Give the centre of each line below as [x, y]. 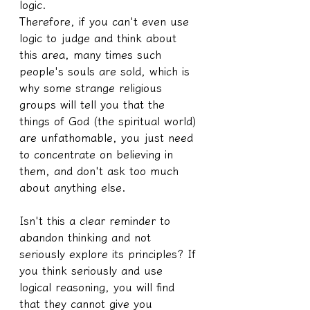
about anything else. [73, 187]
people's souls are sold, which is [107, 71]
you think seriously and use [93, 270]
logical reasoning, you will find [99, 287]
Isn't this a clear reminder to [97, 220]
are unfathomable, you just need [108, 137]
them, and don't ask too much [101, 171]
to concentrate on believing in [98, 154]
